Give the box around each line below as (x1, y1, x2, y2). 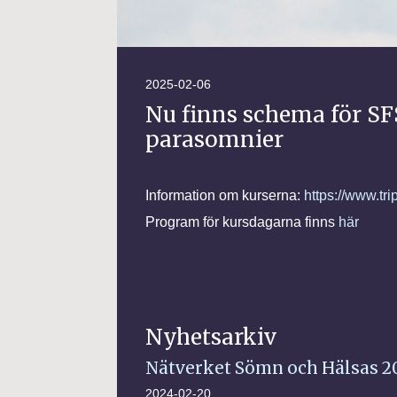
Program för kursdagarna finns (145, 214, 339, 230)
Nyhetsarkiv (145, 323, 276, 352)
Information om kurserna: (145, 188, 304, 204)
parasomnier (145, 125, 284, 153)
